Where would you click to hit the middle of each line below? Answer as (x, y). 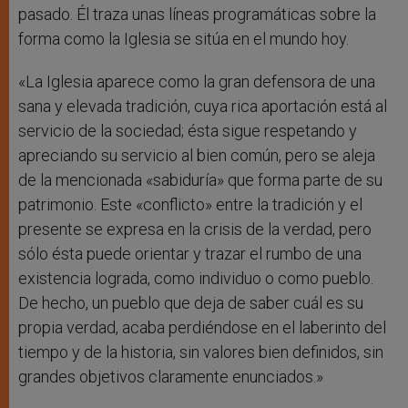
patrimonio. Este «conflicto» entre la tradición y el (190, 205)
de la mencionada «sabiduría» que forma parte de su (200, 180)
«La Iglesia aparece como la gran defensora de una (197, 82)
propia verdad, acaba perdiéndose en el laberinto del (202, 328)
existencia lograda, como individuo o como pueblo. (196, 279)
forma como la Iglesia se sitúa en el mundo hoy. (184, 39)
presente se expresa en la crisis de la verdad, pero (195, 229)
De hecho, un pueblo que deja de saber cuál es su (191, 303)
